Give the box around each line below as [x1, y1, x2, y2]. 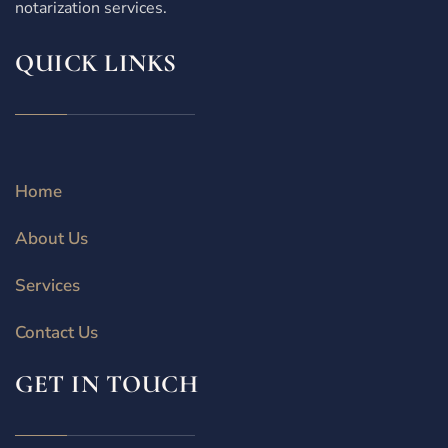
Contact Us [15, 321, 98, 345]
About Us [15, 227, 88, 251]
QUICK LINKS [15, 48, 177, 79]
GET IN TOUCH [15, 369, 198, 400]
